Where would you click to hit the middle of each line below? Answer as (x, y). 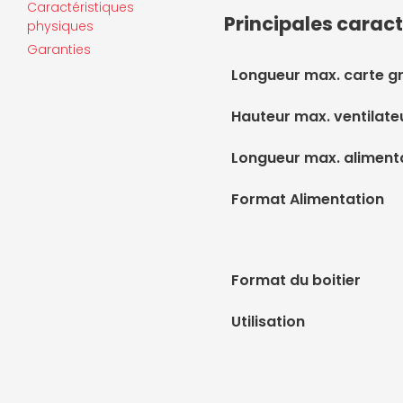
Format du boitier (296, 280)
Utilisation (268, 322)
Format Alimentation (308, 199)
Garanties (59, 49)
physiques (60, 26)
